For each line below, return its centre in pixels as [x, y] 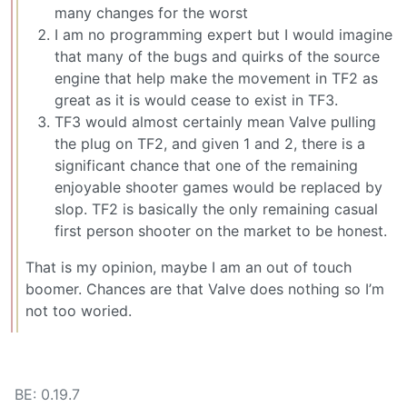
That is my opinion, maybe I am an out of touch [189, 268]
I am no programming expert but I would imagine [223, 35]
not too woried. [79, 311]
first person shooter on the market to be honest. [221, 231]
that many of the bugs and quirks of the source [217, 57]
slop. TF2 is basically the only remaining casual [216, 209]
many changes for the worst [151, 13]
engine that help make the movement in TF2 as [216, 79]
